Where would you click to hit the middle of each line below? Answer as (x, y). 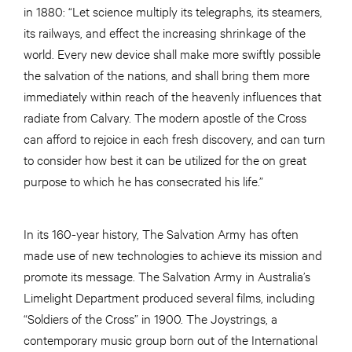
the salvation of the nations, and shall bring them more (167, 75)
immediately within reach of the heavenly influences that (172, 96)
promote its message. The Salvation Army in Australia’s (167, 276)
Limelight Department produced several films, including (169, 297)
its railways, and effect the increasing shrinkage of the (165, 32)
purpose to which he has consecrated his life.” (143, 181)
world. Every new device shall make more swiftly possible (172, 53)
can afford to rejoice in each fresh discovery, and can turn (174, 138)
